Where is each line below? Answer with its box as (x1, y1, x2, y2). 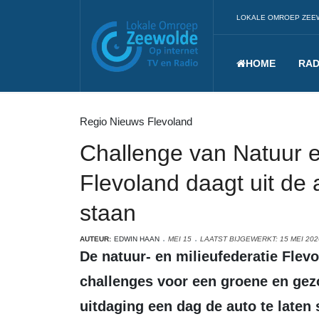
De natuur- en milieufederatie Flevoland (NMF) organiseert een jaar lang (80, 249, 90, 264)
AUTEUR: (80, 235, 111, 243)
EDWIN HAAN (114, 235, 159, 243)
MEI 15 (168, 235, 192, 243)
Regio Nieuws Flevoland (80, 115, 192, 127)
